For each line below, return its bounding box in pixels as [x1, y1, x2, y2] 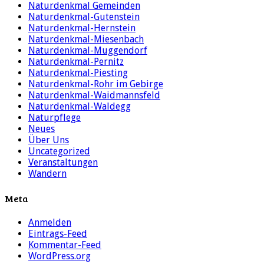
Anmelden [28, 216, 71, 228]
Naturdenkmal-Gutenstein [28, 11, 140, 23]
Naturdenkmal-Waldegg [28, 101, 131, 113]
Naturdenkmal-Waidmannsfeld [28, 90, 160, 101]
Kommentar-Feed [28, 239, 101, 250]
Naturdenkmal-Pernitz [28, 56, 124, 68]
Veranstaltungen [28, 157, 98, 169]
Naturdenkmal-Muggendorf [28, 45, 147, 57]
